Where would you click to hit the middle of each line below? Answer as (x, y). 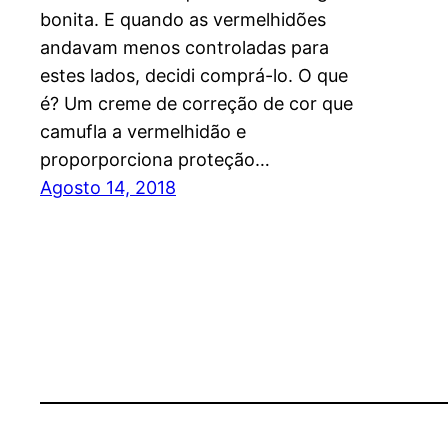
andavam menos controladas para (184, 47)
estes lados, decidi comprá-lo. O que (194, 75)
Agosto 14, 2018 (108, 187)
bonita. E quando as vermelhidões (183, 19)
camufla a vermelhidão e (143, 131)
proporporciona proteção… (155, 159)
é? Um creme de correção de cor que (196, 103)
